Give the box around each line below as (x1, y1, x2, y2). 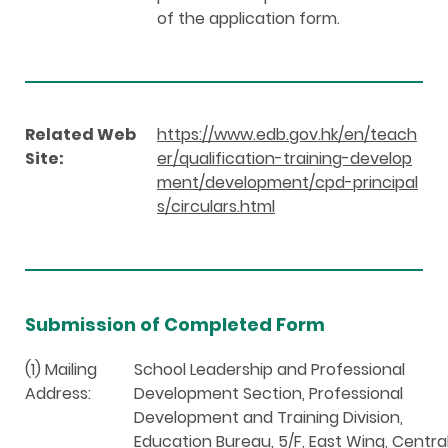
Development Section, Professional (134, 381, 403, 405)
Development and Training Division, (134, 405, 403, 429)
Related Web (25, 122, 136, 146)
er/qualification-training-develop (157, 146, 412, 170)
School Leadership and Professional (134, 357, 405, 381)
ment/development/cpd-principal (157, 170, 418, 194)
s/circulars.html (157, 194, 275, 218)
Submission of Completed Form (25, 311, 325, 337)
